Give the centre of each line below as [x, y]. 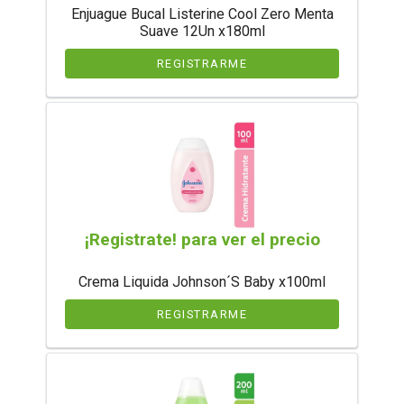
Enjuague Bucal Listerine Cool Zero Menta [202, 14]
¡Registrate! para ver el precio [202, 240]
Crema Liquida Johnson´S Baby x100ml [202, 282]
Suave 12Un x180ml [202, 32]
